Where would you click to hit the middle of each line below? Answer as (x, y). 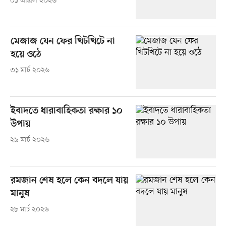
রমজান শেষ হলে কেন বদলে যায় (69, 181)
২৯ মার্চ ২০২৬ (30, 140)
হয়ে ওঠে (26, 55)
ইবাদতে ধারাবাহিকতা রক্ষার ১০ (66, 111)
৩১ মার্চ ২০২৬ (30, 71)
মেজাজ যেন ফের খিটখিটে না (63, 42)
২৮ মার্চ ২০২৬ (29, 210)
